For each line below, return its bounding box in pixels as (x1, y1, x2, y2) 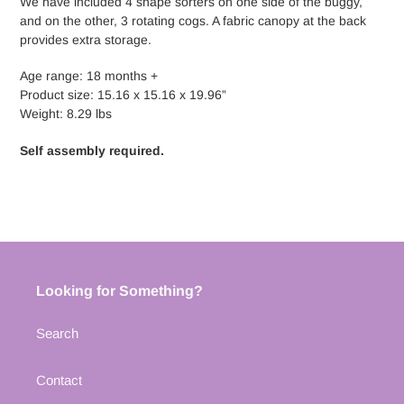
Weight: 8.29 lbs (20, 106, 112, 122)
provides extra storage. (20, 32, 151, 47)
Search (36, 326, 78, 342)
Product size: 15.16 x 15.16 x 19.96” (20, 87, 226, 103)
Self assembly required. (20, 142, 164, 158)
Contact (36, 372, 82, 389)
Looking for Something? (36, 282, 203, 298)
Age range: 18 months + (20, 69, 158, 84)
